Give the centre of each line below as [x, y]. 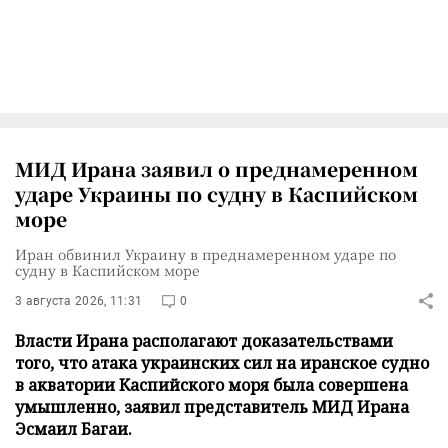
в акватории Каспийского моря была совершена [211, 384]
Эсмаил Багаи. [73, 428]
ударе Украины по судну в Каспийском [216, 193]
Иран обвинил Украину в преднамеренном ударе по [205, 253]
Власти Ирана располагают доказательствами [204, 340]
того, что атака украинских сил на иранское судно [222, 362]
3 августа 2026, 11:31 [79, 300]
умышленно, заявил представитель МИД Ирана [212, 406]
